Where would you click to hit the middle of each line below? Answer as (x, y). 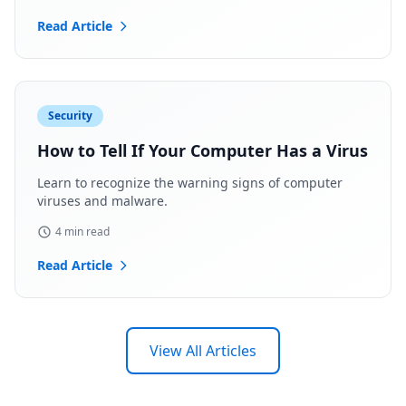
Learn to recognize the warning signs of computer (190, 183)
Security (70, 116)
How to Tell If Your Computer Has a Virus (203, 150)
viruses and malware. (102, 201)
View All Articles (203, 351)
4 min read (82, 232)
